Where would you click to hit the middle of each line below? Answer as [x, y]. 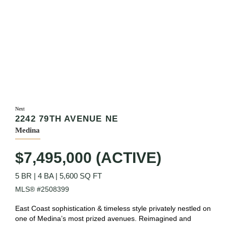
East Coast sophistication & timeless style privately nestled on [113, 208]
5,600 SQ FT [81, 176]
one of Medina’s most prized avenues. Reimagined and [103, 218]
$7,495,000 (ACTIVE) [88, 158]
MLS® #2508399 [42, 189]
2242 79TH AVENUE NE [67, 119]
